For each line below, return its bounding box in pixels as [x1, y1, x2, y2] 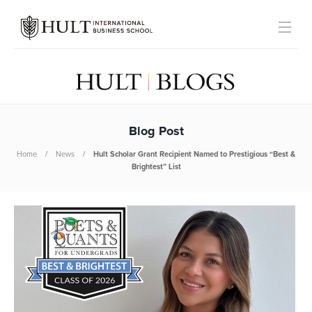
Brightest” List [131, 163, 181, 171]
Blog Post [128, 125, 184, 138]
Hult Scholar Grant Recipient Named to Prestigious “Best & [93, 150, 295, 158]
